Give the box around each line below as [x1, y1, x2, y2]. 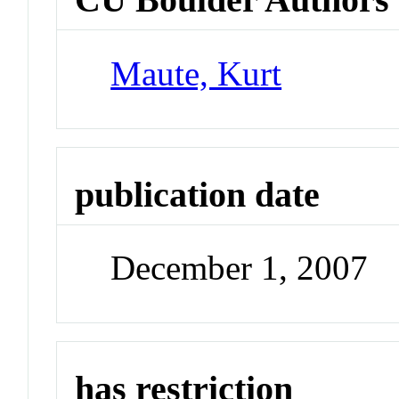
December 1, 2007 [110, 248, 369, 288]
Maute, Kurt [110, 53, 282, 93]
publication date [75, 174, 321, 215]
